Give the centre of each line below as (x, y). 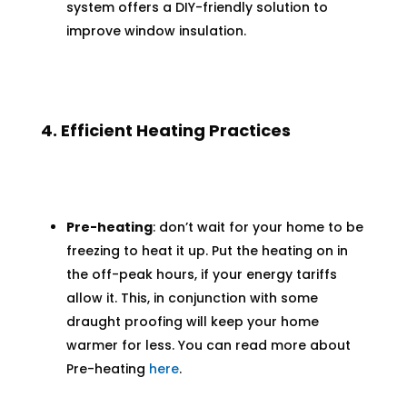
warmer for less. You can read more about (208, 346)
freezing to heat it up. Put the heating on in (207, 251)
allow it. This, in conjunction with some (192, 298)
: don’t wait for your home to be (258, 228)
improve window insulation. (156, 31)
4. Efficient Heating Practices (165, 131)
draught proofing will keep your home (192, 322)
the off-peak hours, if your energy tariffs (201, 275)
